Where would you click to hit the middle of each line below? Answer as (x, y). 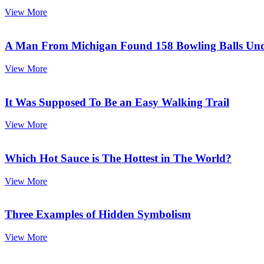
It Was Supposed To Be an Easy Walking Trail (117, 102)
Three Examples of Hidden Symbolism (98, 214)
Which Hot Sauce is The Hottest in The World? (118, 158)
